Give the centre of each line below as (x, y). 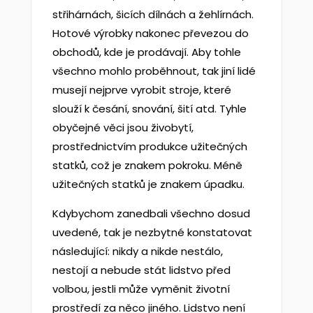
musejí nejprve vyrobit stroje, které (141, 90)
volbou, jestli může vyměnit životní (141, 289)
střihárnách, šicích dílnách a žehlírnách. (153, 14)
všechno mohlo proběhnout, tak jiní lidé (154, 71)
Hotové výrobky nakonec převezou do (150, 33)
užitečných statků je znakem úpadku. (148, 184)
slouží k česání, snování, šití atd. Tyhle (149, 109)
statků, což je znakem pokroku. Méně (147, 165)
